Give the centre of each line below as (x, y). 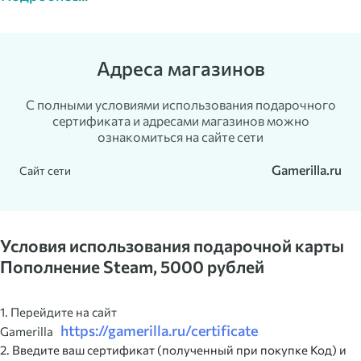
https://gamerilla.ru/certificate (157, 331)
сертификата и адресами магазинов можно (180, 121)
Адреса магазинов (180, 68)
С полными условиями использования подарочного (180, 105)
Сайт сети (45, 170)
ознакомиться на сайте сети (180, 137)
